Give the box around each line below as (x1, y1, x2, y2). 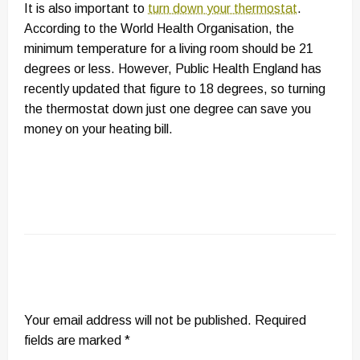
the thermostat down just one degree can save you (24, 102, 311, 117)
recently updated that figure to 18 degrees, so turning (24, 82, 325, 96)
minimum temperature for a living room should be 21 (24, 42, 313, 56)
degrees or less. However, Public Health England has (24, 62, 321, 76)
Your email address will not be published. (24, 313, 252, 328)
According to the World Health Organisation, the (24, 22, 294, 36)
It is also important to (24, 2, 148, 16)
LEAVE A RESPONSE (24, 284, 163, 301)
